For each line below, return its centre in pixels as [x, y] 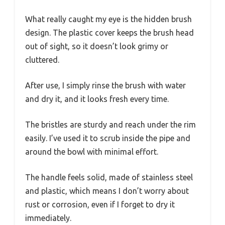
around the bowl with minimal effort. [92, 152]
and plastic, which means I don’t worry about [107, 191]
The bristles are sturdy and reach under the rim [110, 125]
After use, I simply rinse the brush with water [105, 86]
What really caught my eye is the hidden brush [108, 19]
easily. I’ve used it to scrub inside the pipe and [108, 138]
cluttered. [42, 60]
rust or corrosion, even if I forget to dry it [100, 205]
